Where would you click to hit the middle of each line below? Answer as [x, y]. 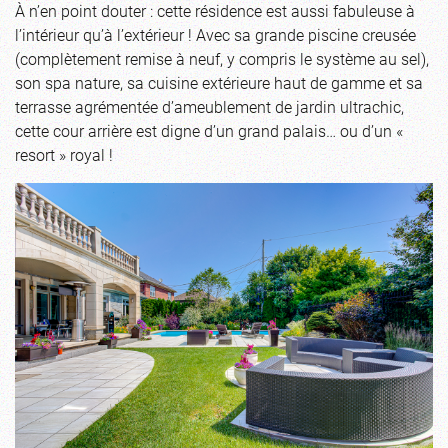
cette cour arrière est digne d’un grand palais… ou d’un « [209, 131]
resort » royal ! [64, 155]
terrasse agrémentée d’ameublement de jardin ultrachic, [209, 107]
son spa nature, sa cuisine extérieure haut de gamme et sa [219, 83]
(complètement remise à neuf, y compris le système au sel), [222, 59]
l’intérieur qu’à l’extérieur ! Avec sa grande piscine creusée [215, 35]
